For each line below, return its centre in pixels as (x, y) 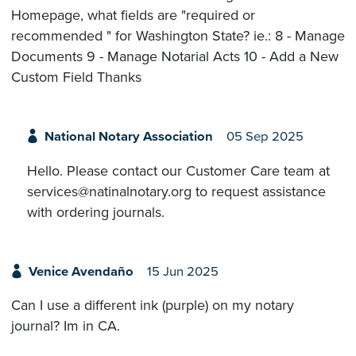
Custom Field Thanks (76, 77)
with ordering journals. (96, 212)
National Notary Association (128, 137)
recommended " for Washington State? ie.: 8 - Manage (178, 36)
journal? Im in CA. (66, 326)
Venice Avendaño (81, 271)
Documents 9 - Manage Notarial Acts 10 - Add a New (175, 57)
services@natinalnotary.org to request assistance (176, 191)
